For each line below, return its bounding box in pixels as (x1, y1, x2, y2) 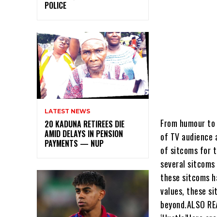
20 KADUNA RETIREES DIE (45, 118, 124, 130)
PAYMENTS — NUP (45, 138, 104, 150)
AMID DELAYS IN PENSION (45, 128, 123, 140)
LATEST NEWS (45, 108, 90, 115)
